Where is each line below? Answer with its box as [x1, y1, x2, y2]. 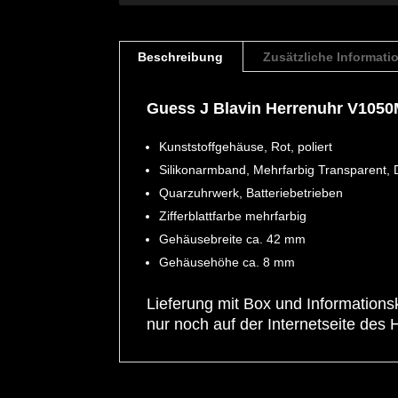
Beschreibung [138, 49, 224, 64]
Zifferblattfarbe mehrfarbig [159, 208, 307, 223]
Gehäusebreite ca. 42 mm [159, 231, 306, 246]
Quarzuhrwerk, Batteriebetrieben [159, 185, 344, 200]
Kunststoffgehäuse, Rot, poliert [159, 139, 333, 154]
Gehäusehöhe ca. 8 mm [159, 254, 296, 269]
